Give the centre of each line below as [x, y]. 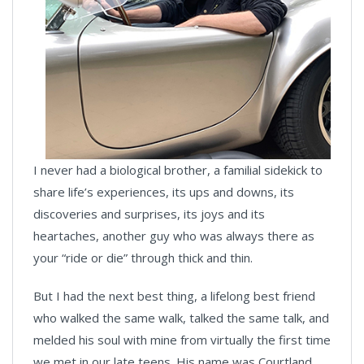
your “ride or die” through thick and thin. [143, 257]
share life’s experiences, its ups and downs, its [164, 191]
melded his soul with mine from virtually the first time [182, 339]
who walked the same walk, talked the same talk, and [181, 317]
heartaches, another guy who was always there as [174, 235]
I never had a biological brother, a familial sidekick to [178, 169]
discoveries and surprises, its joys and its [149, 213]
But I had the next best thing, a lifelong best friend [174, 295]
